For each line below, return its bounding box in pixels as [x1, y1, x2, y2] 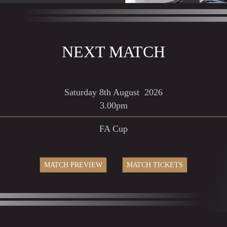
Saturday [64, 87, 99, 97]
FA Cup [99, 123, 128, 134]
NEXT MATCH [62, 43, 165, 61]
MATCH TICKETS [127, 161, 183, 169]
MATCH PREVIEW [44, 161, 102, 169]
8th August [99, 87, 142, 97]
